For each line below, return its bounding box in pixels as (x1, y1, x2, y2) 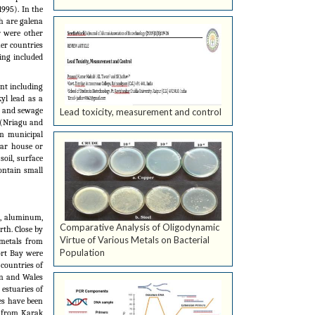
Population (60, 247, 105, 259)
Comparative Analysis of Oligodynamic (60, 221, 219, 233)
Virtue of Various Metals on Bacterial (60, 234, 210, 246)
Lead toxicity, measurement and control (60, 106, 221, 118)
